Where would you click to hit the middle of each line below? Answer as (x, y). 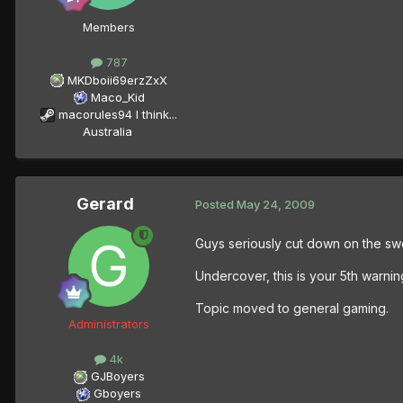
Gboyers (117, 393)
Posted (216, 205)
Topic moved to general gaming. (292, 308)
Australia (107, 131)
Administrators (109, 323)
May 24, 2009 (276, 205)
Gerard (105, 203)
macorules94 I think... (118, 114)
